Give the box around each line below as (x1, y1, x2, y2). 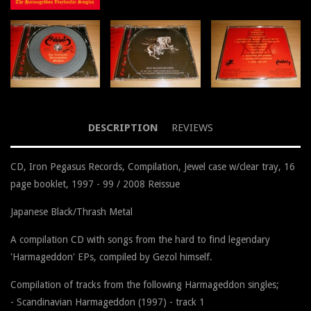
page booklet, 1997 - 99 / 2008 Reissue (10, 178, 180, 190)
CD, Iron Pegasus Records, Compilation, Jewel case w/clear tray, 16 (10, 161, 295, 173)
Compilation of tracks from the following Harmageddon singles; (10, 279, 279, 291)
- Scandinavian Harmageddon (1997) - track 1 (10, 296, 205, 308)
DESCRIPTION (87, 121, 158, 135)
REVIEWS (171, 121, 213, 135)
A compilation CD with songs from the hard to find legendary (10, 234, 270, 246)
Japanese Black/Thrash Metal (10, 206, 133, 218)
